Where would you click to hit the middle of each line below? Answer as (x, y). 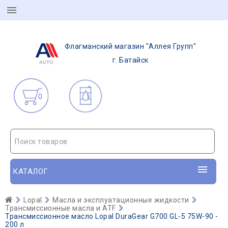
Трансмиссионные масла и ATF (61, 208)
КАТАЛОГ (31, 172)
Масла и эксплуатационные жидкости (121, 200)
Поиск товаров (41, 141)
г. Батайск (130, 60)
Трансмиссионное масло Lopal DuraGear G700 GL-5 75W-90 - (112, 216)
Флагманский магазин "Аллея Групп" (130, 46)
